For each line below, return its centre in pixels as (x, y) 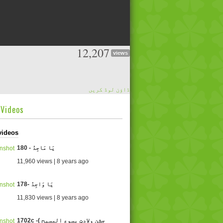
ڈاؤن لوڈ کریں (109, 90)
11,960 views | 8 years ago (53, 161)
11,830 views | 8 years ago (53, 198)
